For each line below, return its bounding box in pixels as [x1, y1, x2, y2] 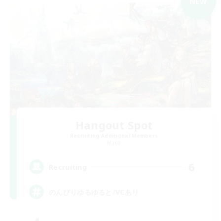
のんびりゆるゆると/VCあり [49, 187, 139, 197]
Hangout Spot [75, 117, 153, 133]
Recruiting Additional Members [70, 132, 158, 140]
